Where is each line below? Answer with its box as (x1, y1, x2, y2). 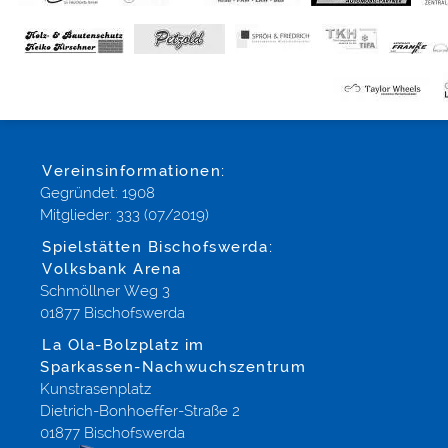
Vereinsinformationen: (42, 162, 226, 180)
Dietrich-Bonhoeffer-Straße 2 (40, 402, 240, 420)
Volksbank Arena (42, 260, 182, 278)
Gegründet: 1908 (40, 184, 155, 202)
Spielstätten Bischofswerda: (42, 238, 274, 256)
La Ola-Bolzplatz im (42, 336, 205, 354)
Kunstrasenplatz (40, 380, 151, 398)
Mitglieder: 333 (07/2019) (40, 206, 209, 224)
